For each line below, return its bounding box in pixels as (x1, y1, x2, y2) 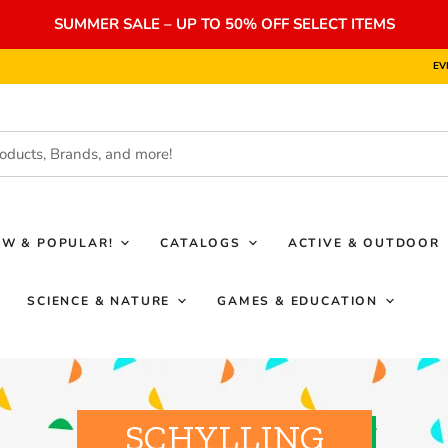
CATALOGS (160, 235, 246, 251)
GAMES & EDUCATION (217, 293, 383, 309)
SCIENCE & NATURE (27, 293, 176, 309)
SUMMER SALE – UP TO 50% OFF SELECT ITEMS (53, 14, 395, 34)
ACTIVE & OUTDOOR (287, 235, 445, 251)
